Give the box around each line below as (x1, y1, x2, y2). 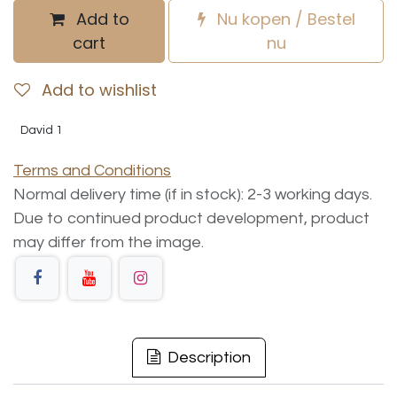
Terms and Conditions (13, 162, 171, 179)
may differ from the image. (13, 234, 204, 251)
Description (163, 349, 251, 367)
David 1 (20, 124, 63, 136)
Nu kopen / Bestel (212, 8, 355, 30)
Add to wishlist (42, 79, 157, 101)
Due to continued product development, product (13, 210, 370, 227)
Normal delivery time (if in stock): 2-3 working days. (13, 186, 376, 203)
